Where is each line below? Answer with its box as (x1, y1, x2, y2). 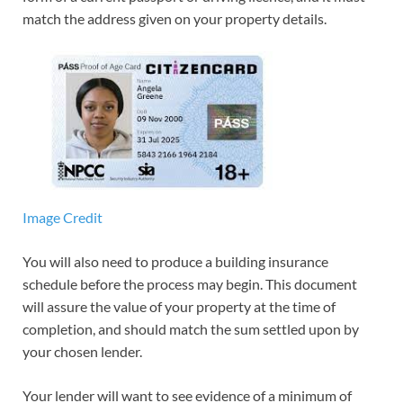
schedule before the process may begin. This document (22, 275, 357, 293)
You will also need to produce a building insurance (22, 253, 328, 271)
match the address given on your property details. (22, 10, 327, 28)
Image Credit (22, 209, 103, 227)
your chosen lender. (22, 343, 142, 361)
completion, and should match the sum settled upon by (22, 320, 359, 338)
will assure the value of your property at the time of (22, 298, 336, 316)
